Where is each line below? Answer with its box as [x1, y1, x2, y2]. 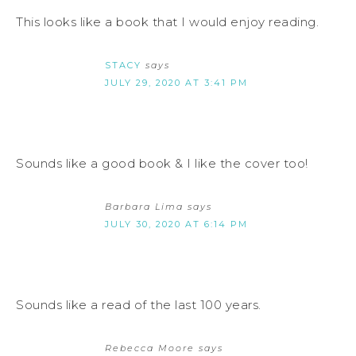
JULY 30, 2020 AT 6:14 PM [105, 218, 248, 230]
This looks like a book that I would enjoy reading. [16, 14, 319, 29]
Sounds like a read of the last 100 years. [16, 296, 261, 312]
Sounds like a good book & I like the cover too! [16, 155, 308, 171]
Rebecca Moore [105, 342, 195, 354]
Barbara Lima [105, 200, 184, 212]
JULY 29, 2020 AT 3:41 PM [105, 76, 248, 88]
